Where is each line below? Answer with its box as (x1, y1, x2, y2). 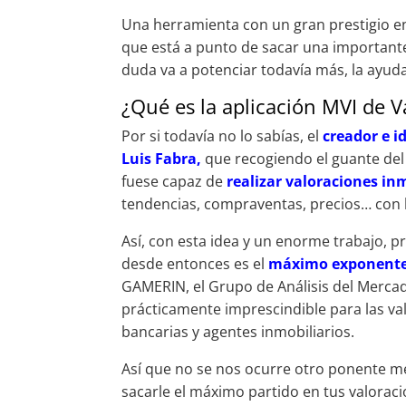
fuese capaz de (121, 171, 227, 192)
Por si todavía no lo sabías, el (121, 126, 324, 147)
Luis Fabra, (121, 149, 206, 169)
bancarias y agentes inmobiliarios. (121, 322, 355, 343)
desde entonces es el (121, 254, 269, 275)
